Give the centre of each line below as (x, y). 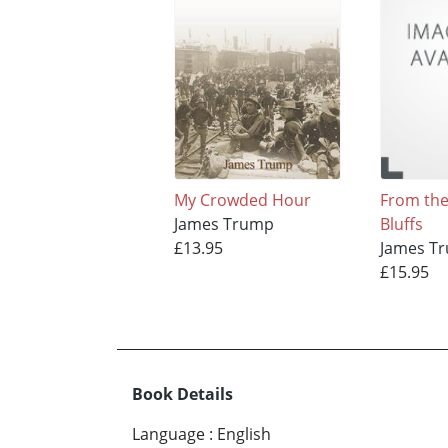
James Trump (223, 223)
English (244, 434)
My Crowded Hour (242, 199)
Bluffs (401, 223)
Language (168, 434)
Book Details (182, 394)
